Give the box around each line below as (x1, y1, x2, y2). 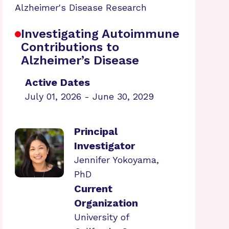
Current (74, 182, 112, 195)
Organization (74, 197, 138, 209)
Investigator (74, 140, 135, 152)
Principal (74, 125, 118, 138)
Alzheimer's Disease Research (14, 2, 147, 13)
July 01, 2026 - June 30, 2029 (25, 91, 154, 102)
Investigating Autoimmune (20, 27, 179, 41)
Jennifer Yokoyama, (74, 154, 159, 165)
